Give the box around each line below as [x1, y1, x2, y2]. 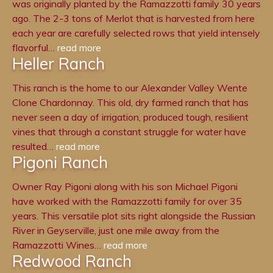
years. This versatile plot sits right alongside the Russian [12, 210, 255, 222]
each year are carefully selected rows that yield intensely [12, 27, 260, 40]
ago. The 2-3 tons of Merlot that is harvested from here [12, 12, 255, 25]
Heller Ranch [12, 54, 105, 74]
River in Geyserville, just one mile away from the [12, 224, 219, 237]
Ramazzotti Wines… [12, 239, 104, 252]
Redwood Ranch [12, 251, 132, 272]
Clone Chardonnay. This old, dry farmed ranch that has [12, 96, 249, 109]
